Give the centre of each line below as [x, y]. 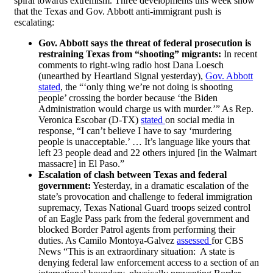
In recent [239, 54]
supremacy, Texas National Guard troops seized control [144, 208]
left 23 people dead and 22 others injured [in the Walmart [147, 153]
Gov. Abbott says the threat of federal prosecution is [145, 43]
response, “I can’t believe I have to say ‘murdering [135, 131]
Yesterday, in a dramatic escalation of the [171, 186]
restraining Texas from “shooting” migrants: [130, 54]
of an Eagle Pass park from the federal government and [144, 219]
